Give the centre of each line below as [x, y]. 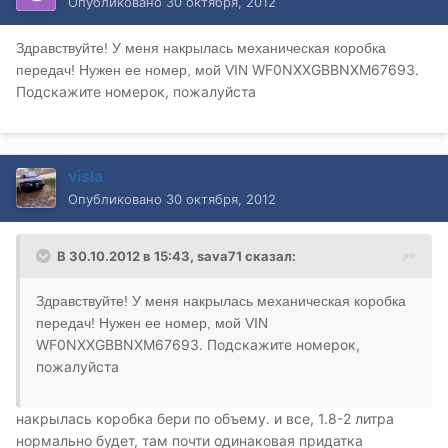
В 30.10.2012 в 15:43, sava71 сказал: [176, 255]
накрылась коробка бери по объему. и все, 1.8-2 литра [205, 418]
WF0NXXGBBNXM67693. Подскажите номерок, [198, 344]
